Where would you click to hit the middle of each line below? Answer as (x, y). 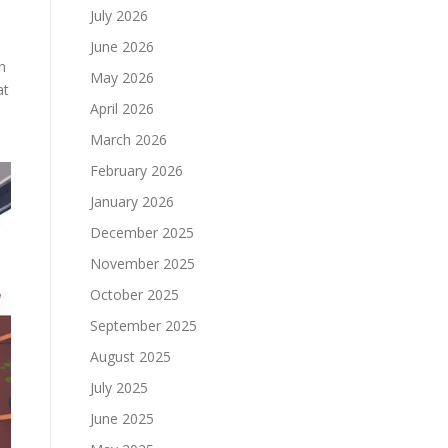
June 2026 (122, 46)
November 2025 (142, 263)
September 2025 (143, 325)
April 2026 (122, 108)
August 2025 (130, 356)
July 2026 (119, 15)
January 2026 (132, 201)
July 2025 (119, 387)
